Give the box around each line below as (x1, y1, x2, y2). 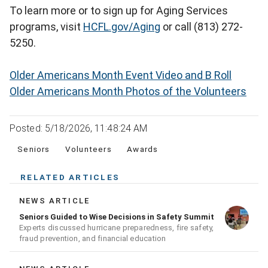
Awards (127, 144, 159, 154)
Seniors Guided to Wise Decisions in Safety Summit (19, 212, 214, 222)
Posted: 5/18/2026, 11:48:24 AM (10, 123, 148, 135)
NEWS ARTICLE (19, 196, 90, 206)
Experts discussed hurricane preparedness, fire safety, (19, 223, 214, 233)
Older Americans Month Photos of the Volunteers (10, 85, 246, 98)
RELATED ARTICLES (20, 172, 120, 182)
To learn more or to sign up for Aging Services (10, 4, 228, 17)
